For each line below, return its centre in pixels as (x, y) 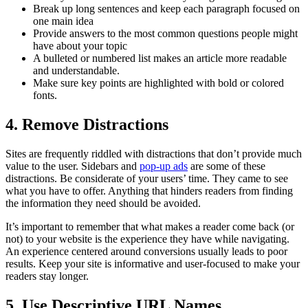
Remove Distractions (97, 125)
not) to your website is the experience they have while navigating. (147, 239)
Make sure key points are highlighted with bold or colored (158, 83)
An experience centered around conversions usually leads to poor (146, 252)
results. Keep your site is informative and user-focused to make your (153, 264)
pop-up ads (164, 166)
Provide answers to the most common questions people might (165, 34)
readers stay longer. (48, 276)
